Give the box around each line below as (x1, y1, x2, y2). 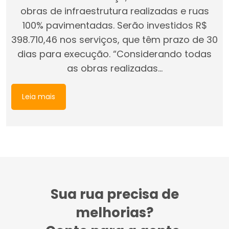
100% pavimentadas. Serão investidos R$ (22, 19, 207, 32)
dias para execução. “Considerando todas (17, 48, 212, 61)
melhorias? (76, 203, 153, 222)
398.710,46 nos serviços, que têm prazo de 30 (11, 33, 218, 47)
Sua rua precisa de (50, 185, 179, 203)
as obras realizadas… (66, 62, 163, 75)
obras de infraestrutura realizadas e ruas (20, 5, 209, 18)
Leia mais (22, 91, 55, 102)
